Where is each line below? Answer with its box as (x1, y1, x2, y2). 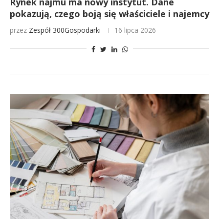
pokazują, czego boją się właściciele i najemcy (10, 8, 209, 20)
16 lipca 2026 (114, 25, 156, 35)
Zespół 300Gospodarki (29, 25, 101, 35)
